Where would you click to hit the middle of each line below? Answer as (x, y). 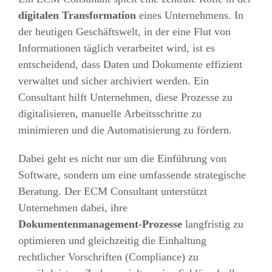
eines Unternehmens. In (189, 15)
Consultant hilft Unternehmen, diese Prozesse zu (125, 97)
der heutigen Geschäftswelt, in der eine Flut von (124, 31)
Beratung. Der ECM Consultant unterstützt (112, 191)
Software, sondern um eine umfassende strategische (132, 175)
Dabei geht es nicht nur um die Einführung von (122, 158)
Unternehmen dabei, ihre (73, 207)
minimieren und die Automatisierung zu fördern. (125, 130)
